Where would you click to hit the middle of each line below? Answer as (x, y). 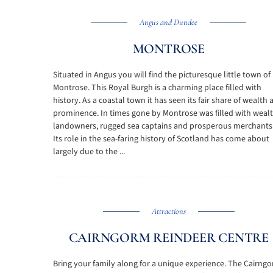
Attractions (168, 211)
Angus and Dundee (169, 22)
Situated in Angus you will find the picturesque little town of (162, 75)
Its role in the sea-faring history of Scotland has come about (161, 139)
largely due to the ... (89, 152)
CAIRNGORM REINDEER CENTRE (168, 238)
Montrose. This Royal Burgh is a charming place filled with (157, 88)
